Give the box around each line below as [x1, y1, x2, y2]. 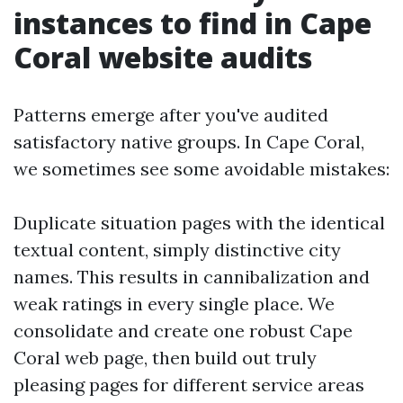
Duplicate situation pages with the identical [13, 211, 385, 234]
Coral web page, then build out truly [13, 346, 317, 369]
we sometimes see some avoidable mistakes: [13, 157, 390, 180]
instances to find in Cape [13, 4, 372, 42]
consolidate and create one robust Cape [13, 319, 353, 342]
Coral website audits [13, 38, 312, 76]
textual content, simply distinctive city [13, 238, 341, 261]
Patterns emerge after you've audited [13, 103, 328, 126]
